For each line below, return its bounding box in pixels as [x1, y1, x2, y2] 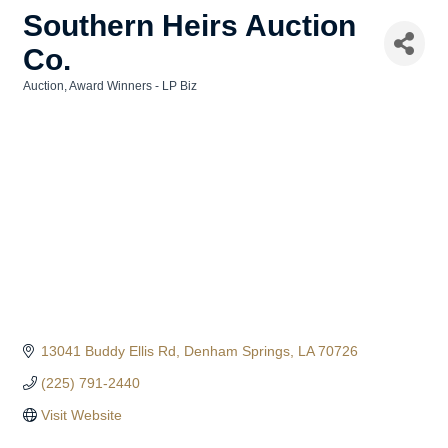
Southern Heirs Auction [23, 9, 356, 42]
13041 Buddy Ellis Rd [40, 343, 176, 360]
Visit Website [40, 407, 122, 424]
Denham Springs [183, 343, 290, 360]
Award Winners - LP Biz [69, 79, 197, 93]
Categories [22, 93, 85, 106]
